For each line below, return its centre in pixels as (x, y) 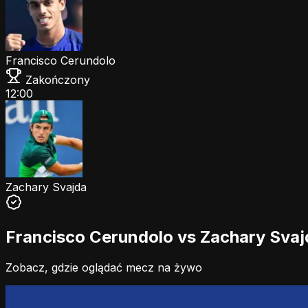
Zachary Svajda (46, 187)
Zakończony (56, 79)
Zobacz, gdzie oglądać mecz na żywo (104, 267)
